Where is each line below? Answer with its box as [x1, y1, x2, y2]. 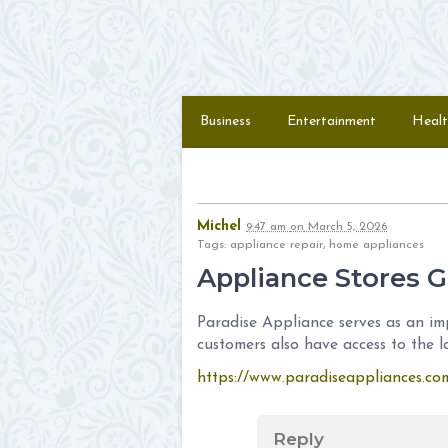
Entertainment [287, 114, 376, 129]
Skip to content [182, 96, 248, 107]
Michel [197, 219, 241, 234]
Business [200, 114, 251, 129]
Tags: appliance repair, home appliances [197, 239, 436, 251]
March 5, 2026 [304, 221, 387, 233]
